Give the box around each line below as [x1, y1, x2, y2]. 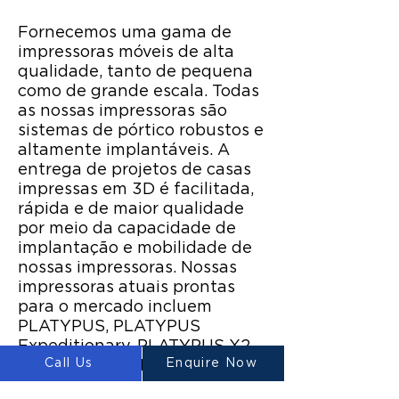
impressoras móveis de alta [18, 45, 234, 61]
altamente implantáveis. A [18, 142, 230, 159]
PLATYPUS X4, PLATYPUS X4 [18, 358, 254, 374]
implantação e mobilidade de [18, 240, 252, 256]
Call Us [45, 356, 94, 370]
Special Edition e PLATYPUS [18, 378, 245, 394]
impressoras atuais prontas [18, 280, 235, 296]
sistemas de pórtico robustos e [18, 123, 264, 139]
